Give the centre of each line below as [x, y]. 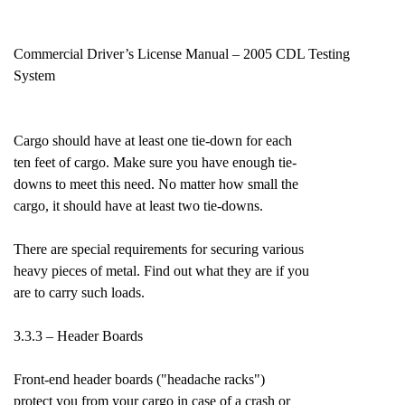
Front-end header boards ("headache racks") [139, 379]
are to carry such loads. [79, 292]
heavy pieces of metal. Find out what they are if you [161, 271]
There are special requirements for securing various [159, 249]
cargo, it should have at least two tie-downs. [138, 206]
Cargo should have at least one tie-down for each [153, 141]
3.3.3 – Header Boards [78, 336]
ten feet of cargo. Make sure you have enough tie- [155, 162]
